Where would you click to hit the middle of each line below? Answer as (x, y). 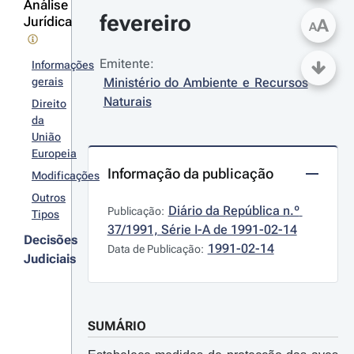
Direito (49, 104)
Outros (49, 198)
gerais (47, 81)
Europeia (54, 153)
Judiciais (50, 259)
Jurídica (48, 21)
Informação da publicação (190, 173)
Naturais (127, 102)
